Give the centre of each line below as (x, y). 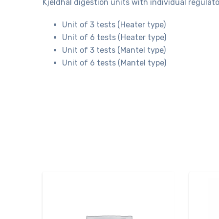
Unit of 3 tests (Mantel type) (114, 50)
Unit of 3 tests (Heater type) (114, 25)
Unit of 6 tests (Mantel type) (114, 63)
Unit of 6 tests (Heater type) (114, 37)
